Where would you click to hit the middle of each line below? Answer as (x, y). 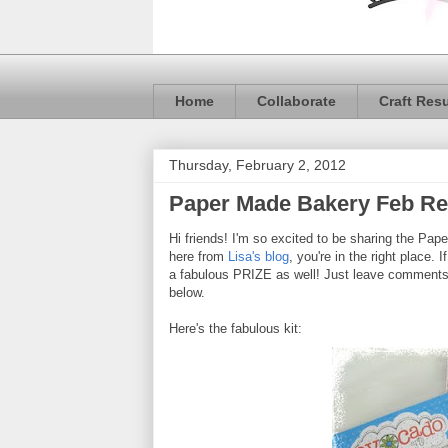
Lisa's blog (258, 256)
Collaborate (296, 101)
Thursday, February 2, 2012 (257, 164)
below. (187, 292)
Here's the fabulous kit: (235, 328)
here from (198, 256)
